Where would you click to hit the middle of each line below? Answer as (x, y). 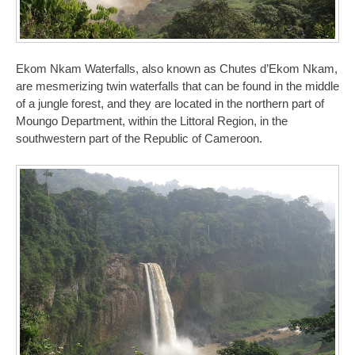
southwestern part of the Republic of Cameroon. (139, 138)
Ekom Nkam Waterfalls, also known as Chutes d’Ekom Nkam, (177, 69)
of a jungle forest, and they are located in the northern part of (170, 103)
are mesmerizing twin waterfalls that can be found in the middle (177, 86)
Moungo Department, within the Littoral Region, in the (152, 121)
